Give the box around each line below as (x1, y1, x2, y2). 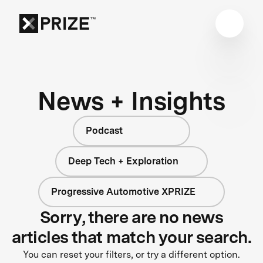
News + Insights (38, 85, 225, 116)
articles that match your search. (11, 227, 252, 247)
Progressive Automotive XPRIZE (51, 186, 196, 197)
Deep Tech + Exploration (68, 155, 179, 167)
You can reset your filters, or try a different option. (23, 248, 240, 260)
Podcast (86, 124, 123, 136)
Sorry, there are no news (39, 207, 224, 227)
